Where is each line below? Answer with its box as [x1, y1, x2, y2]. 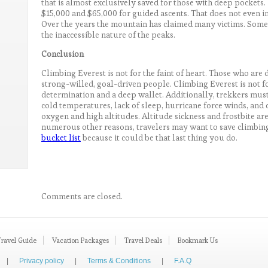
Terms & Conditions [87, 256, 151, 265]
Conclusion [41, 48, 84, 59]
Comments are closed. [41, 190, 123, 202]
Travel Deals [124, 235, 162, 245]
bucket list [41, 132, 81, 143]
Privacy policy [19, 256, 64, 265]
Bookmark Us [178, 235, 218, 245]
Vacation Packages [52, 235, 109, 245]
